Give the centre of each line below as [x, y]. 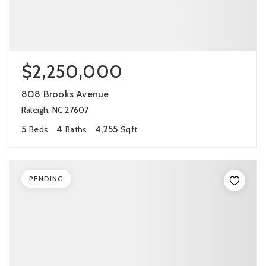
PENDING [46, 178]
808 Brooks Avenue [65, 94]
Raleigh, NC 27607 [55, 110]
